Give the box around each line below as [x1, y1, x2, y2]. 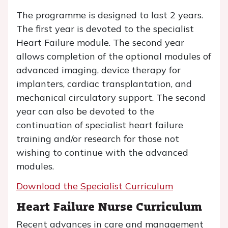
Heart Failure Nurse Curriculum [16, 197, 202, 214]
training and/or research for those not [16, 133, 179, 145]
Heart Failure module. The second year [16, 37, 184, 48]
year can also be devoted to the [16, 105, 154, 117]
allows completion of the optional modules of [16, 50, 211, 62]
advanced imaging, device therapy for [16, 64, 181, 76]
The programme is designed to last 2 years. [16, 9, 203, 21]
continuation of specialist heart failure [16, 119, 183, 131]
